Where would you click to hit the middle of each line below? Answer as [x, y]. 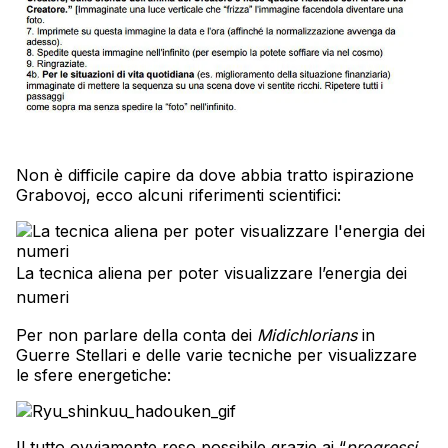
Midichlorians [307, 335]
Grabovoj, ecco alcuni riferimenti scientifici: [178, 195]
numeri [42, 297]
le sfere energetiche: [93, 375]
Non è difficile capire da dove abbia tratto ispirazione [215, 175]
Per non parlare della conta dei [136, 335]
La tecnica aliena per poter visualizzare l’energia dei [211, 273]
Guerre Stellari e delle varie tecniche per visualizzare [216, 355]
